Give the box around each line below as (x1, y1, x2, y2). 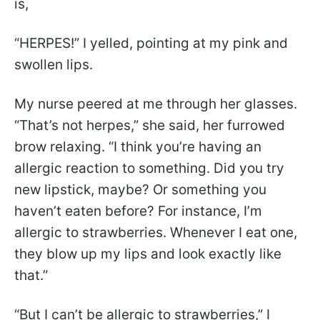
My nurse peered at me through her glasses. (14, 95, 297, 112)
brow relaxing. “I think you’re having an (14, 138, 261, 155)
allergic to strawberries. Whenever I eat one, (14, 224, 297, 241)
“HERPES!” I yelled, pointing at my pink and (14, 34, 288, 51)
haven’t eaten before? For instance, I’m (14, 202, 262, 219)
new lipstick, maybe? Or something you (14, 181, 266, 198)
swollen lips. (14, 56, 93, 73)
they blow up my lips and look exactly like (14, 245, 281, 262)
